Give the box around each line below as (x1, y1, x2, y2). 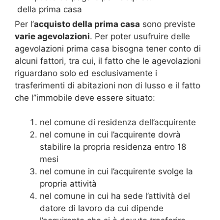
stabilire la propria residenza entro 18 (40, 142, 186, 152)
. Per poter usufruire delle (90, 31, 190, 41)
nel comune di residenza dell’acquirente (40, 117, 196, 127)
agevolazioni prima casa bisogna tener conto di (15, 43, 201, 54)
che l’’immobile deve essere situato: (15, 92, 155, 103)
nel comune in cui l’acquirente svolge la (40, 166, 193, 176)
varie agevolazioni (15, 31, 90, 41)
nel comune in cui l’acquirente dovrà (40, 130, 181, 139)
